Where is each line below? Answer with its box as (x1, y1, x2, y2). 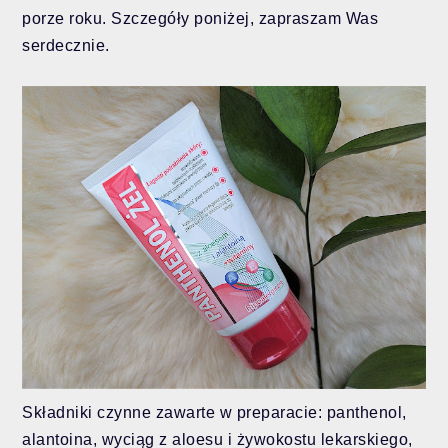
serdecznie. (22, 37, 119, 55)
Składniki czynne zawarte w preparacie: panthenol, (22, 403, 407, 421)
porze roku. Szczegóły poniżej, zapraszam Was (22, 10, 379, 28)
